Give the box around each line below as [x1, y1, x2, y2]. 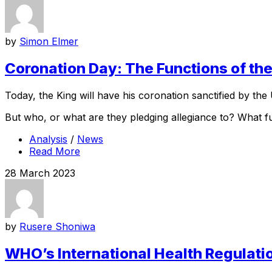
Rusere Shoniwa [19, 220, 95, 233]
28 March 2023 [5, 167, 75, 180]
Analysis [29, 133, 67, 146]
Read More [29, 145, 80, 158]
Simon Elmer [19, 35, 78, 48]
